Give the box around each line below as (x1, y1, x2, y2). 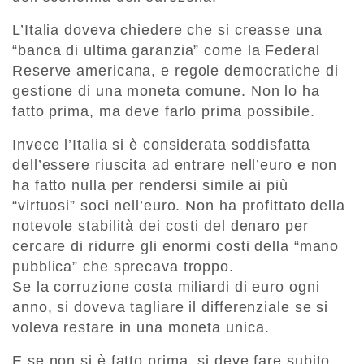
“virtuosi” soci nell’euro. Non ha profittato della (12, 197, 345, 214)
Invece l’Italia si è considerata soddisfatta (12, 136, 310, 154)
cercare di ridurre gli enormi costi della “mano (12, 238, 340, 255)
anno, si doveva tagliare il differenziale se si (12, 299, 329, 316)
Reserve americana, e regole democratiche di (12, 63, 339, 80)
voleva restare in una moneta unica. (12, 319, 270, 336)
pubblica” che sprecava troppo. (12, 258, 234, 275)
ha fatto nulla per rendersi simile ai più (12, 177, 288, 194)
